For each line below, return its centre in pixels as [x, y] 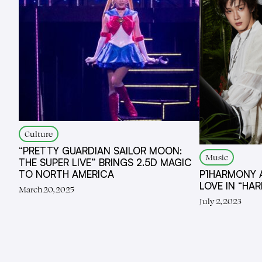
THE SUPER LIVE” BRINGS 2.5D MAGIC [105, 162]
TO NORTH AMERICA [66, 174]
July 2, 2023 [221, 201]
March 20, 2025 [46, 189]
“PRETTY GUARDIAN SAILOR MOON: [100, 151]
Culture [39, 134]
